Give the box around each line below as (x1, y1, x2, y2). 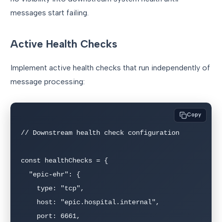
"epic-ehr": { (21, 170, 29, 178)
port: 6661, (21, 212, 37, 220)
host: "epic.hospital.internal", (21, 198, 37, 206)
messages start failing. (10, 8, 89, 18)
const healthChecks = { (21, 156, 108, 165)
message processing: (10, 77, 85, 87)
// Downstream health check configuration (21, 128, 179, 137)
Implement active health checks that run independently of (10, 63, 210, 73)
